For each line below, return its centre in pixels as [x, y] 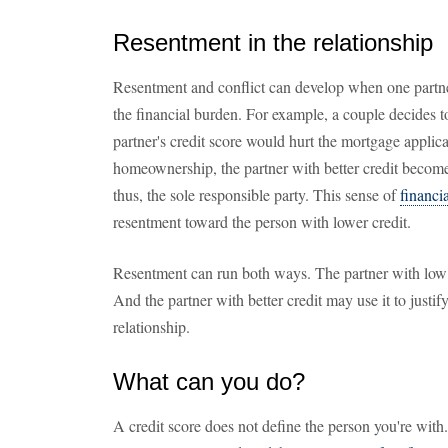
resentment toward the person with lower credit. [262, 221]
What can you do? [209, 381]
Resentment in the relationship [273, 42]
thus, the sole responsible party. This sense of [256, 194]
